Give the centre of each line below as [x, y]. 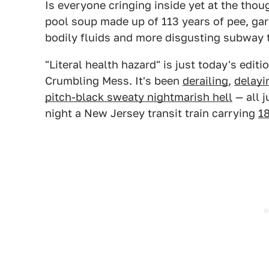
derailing [205, 81]
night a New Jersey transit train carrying [152, 113]
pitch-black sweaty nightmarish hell [139, 97]
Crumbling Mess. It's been [114, 81]
